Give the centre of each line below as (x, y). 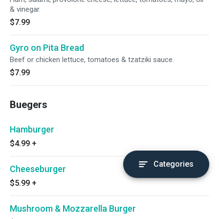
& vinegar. (25, 9)
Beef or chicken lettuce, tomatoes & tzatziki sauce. (92, 60)
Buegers (29, 105)
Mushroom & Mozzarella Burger (73, 208)
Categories (174, 164)
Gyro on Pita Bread (47, 48)
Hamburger (32, 129)
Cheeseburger (38, 169)
